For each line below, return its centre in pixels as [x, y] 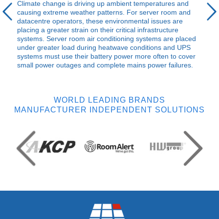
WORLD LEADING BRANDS [109, 100]
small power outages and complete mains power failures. [105, 65]
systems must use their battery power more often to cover [106, 56]
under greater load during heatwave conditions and [97, 48]
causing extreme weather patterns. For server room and [104, 12]
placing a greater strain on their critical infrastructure [98, 30]
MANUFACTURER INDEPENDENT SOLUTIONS [109, 110]
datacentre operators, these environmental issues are [100, 21]
